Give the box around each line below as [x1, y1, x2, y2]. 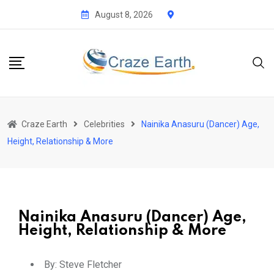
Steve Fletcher [57, 258, 122, 270]
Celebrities [84, 119, 125, 129]
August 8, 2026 [95, 9, 153, 20]
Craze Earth [21, 119, 67, 129]
